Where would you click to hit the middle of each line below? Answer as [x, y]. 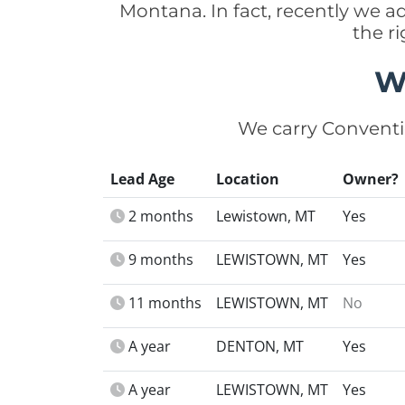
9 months [161, 259]
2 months [161, 216]
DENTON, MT [260, 346]
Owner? [371, 179]
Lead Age [142, 179]
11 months [165, 303]
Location [248, 179]
